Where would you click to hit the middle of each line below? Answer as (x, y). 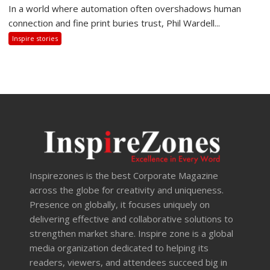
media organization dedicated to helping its (119, 247)
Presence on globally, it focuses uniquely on (120, 204)
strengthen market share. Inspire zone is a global (132, 233)
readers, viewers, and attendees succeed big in (129, 262)
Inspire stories (35, 39)
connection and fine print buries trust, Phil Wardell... (115, 23)
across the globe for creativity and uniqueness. (127, 190)
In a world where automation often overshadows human (125, 9)
